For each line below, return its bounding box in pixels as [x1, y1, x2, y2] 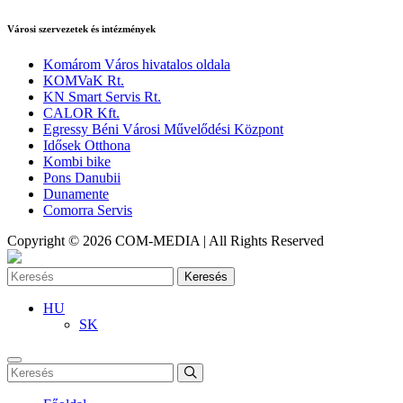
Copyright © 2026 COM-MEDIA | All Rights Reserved [7, 233, 324, 249]
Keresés [184, 270, 228, 284]
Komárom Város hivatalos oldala [43, 57, 230, 73]
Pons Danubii [43, 170, 121, 186]
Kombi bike [43, 154, 111, 170]
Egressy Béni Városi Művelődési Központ [43, 121, 283, 138]
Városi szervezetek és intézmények [7, 23, 156, 35]
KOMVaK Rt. [43, 73, 124, 89]
